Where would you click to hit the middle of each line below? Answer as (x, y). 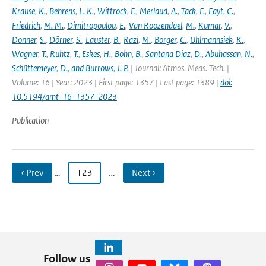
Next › (144, 172)
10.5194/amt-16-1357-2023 (64, 96)
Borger (165, 39)
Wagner (25, 54)
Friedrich (26, 25)
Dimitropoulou (91, 25)
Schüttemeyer (34, 68)
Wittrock (112, 11)
